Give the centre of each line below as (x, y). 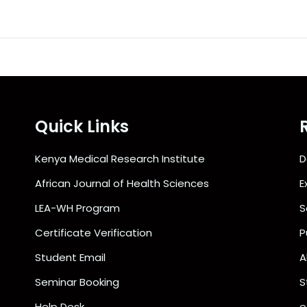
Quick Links (82, 127)
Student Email (70, 258)
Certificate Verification (93, 233)
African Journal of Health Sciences (122, 184)
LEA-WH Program (77, 208)
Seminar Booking (77, 282)
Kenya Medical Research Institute (120, 159)
